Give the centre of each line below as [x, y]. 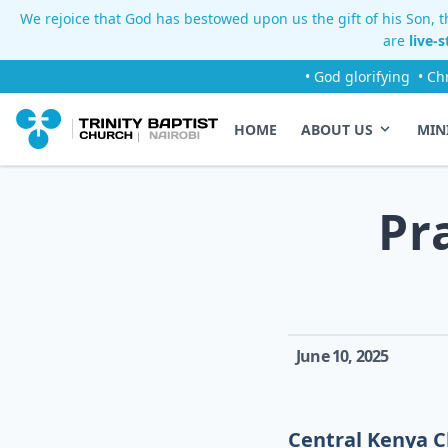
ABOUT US [337, 129]
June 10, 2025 [342, 356]
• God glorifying [357, 76]
